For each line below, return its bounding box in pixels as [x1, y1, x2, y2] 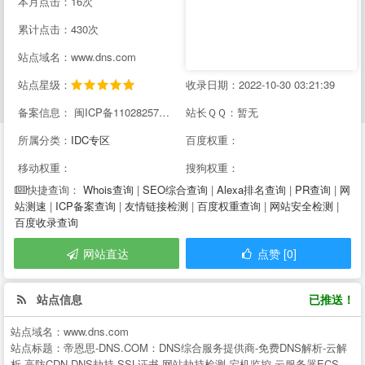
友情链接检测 [125, 198, 188, 213]
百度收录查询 [15, 214, 78, 230]
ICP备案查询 [55, 198, 116, 213]
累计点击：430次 [18, 21, 99, 37]
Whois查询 [83, 182, 134, 197]
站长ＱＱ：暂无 [186, 104, 258, 120]
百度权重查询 [197, 198, 261, 213]
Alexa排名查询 [217, 182, 286, 197]
